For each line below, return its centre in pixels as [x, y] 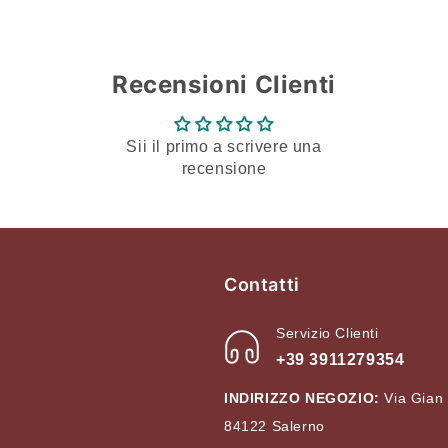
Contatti [262, 284]
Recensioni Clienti [224, 84]
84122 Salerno [274, 425]
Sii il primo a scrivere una [224, 146]
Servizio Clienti [327, 332]
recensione [224, 168]
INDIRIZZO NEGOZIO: [302, 397]
